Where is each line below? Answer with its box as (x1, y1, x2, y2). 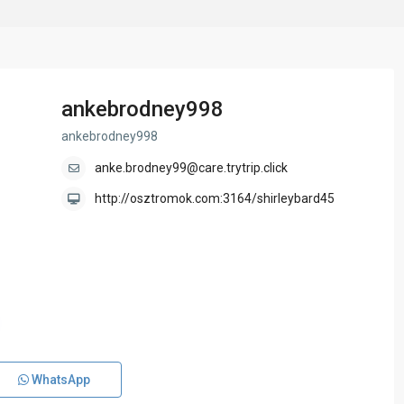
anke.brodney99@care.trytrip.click (95, 161, 288, 176)
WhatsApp (29, 372, 90, 388)
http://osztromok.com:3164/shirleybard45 (95, 191, 335, 207)
